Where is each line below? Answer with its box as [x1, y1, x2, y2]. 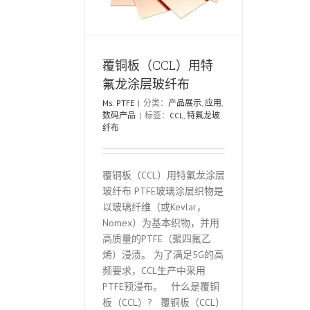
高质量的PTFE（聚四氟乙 [102, 232, 211, 245]
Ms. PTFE [102, 97, 134, 108]
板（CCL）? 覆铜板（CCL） [102, 295, 225, 309]
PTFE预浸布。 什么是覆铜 [102, 280, 219, 293]
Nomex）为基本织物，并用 [102, 216, 219, 229]
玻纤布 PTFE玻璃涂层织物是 [102, 184, 224, 197]
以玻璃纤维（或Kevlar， [102, 200, 206, 213]
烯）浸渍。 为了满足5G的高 [102, 248, 224, 261]
